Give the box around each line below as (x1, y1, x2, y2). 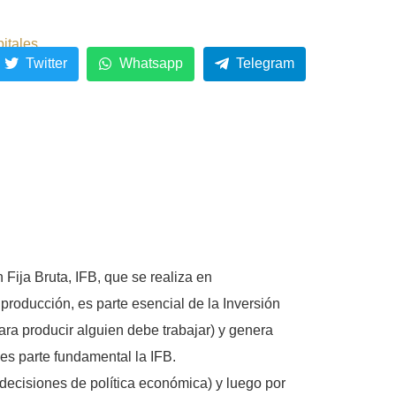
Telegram (236, 56, 294, 72)
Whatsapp (119, 56, 184, 72)
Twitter (25, 56, 67, 72)
